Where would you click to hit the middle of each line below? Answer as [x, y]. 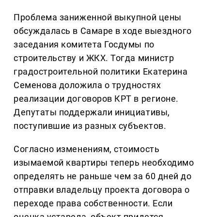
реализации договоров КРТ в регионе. [96, 99]
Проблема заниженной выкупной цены [98, 17]
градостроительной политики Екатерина [101, 72]
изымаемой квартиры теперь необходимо [104, 163]
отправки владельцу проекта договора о [102, 190]
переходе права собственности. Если [93, 203]
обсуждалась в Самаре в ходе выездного [103, 31]
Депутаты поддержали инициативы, [92, 112]
